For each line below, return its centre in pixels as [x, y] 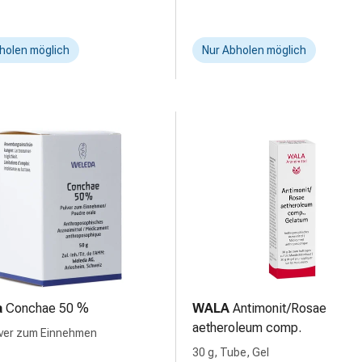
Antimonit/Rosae [280, 308]
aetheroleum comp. [247, 328]
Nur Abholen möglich [254, 50]
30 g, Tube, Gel [231, 352]
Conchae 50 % [47, 308]
